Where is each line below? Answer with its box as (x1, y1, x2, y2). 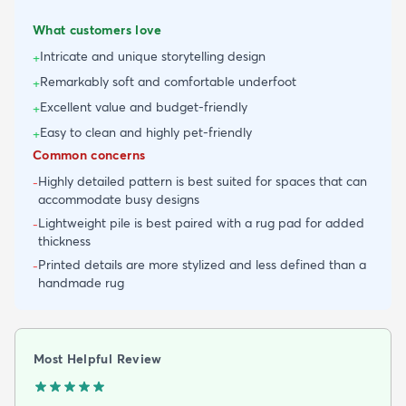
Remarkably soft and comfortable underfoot (40, 73, 296, 91)
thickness (38, 233, 91, 250)
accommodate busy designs (38, 191, 199, 208)
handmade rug (38, 275, 124, 292)
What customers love (33, 22, 162, 39)
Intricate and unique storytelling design (40, 48, 266, 65)
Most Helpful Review (34, 351, 162, 368)
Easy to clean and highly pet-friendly (40, 124, 252, 141)
